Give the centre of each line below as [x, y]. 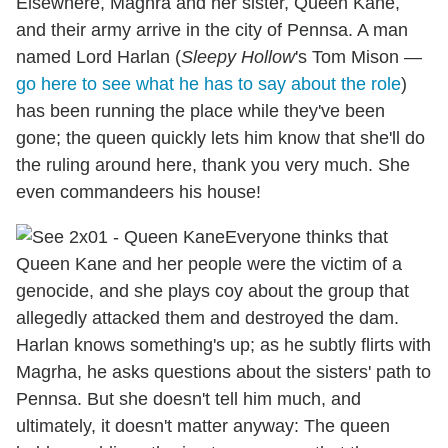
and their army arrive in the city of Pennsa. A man [212, 29]
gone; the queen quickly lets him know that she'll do [220, 137]
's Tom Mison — [358, 56]
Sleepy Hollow [238, 56]
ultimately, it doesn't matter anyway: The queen [203, 425]
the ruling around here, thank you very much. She [213, 164]
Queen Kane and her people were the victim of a [209, 263]
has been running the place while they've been [200, 110]
